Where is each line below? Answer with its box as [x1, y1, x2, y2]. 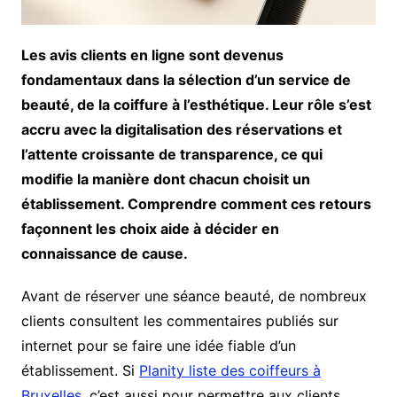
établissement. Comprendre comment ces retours [20, 195, 371, 214]
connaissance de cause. [20, 245, 188, 263]
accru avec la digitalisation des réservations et [20, 121, 342, 139]
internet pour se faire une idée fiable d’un [20, 337, 296, 355]
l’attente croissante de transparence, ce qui [20, 145, 323, 164]
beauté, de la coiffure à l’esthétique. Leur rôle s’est [20, 96, 371, 114]
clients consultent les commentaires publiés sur [20, 312, 339, 331]
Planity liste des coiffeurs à [138, 362, 321, 380]
